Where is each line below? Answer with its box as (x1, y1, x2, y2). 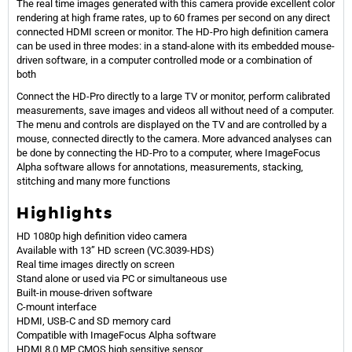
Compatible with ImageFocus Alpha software (16, 328, 216, 341)
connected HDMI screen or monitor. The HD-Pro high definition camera (16, 25, 328, 38)
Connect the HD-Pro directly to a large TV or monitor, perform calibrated (16, 90, 330, 102)
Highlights (16, 202, 112, 223)
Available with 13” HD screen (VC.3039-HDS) (16, 244, 214, 256)
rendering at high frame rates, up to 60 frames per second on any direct (16, 11, 330, 24)
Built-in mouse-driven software (16, 286, 152, 299)
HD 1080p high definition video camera (16, 229, 187, 242)
